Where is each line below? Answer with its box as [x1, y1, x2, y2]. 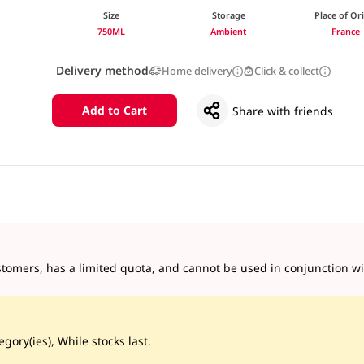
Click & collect [254, 63, 320, 78]
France [331, 24, 361, 37]
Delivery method [55, 62, 149, 78]
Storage [211, 8, 245, 21]
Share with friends [232, 102, 334, 119]
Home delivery [161, 63, 232, 78]
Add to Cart [81, 102, 147, 119]
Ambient [210, 24, 247, 37]
